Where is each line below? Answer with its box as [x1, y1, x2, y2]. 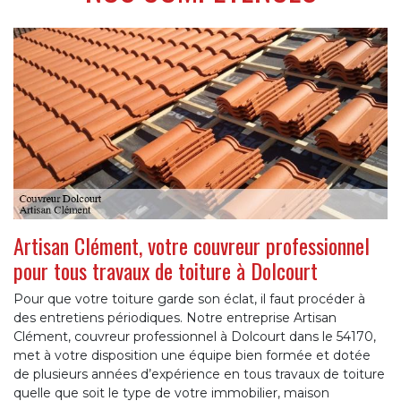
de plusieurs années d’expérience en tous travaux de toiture [13, 365, 385, 382]
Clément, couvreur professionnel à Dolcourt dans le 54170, [13, 328, 376, 345]
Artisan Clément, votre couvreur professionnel [13, 228, 370, 261]
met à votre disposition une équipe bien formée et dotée [13, 346, 371, 363]
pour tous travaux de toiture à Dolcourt [13, 253, 318, 286]
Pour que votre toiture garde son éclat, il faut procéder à [13, 290, 365, 307]
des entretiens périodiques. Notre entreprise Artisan [13, 309, 337, 326]
